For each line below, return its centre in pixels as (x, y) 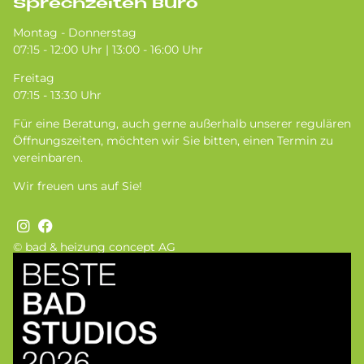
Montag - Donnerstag (75, 33)
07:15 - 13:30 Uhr (59, 95)
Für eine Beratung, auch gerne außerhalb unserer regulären (182, 124)
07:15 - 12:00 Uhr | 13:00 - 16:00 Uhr (108, 50)
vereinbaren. (50, 158)
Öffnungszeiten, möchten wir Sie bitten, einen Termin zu (173, 141)
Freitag (34, 78)
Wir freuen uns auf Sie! (78, 186)
